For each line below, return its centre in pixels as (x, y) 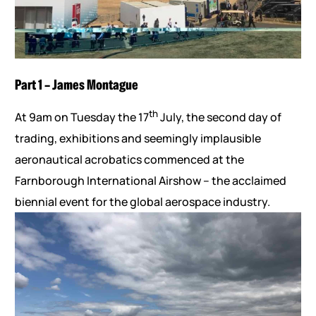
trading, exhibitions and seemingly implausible (138, 139)
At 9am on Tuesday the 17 (81, 117)
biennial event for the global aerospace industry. (142, 202)
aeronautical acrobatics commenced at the (129, 160)
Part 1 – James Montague (76, 85)
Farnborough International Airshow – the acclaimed (150, 181)
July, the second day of (219, 117)
